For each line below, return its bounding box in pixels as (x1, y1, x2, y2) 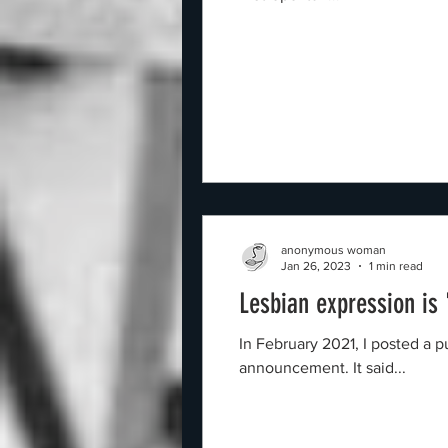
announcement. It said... (239, 358, 406, 376)
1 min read (369, 259, 423, 273)
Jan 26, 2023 (281, 259, 351, 273)
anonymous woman (281, 242, 386, 257)
